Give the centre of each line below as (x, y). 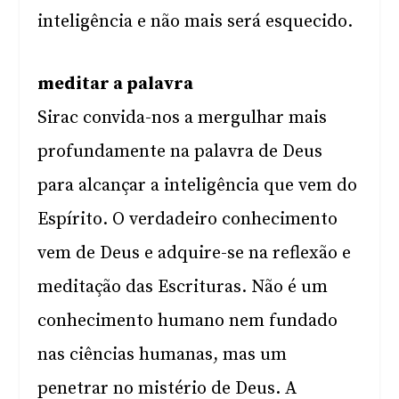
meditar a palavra (116, 84)
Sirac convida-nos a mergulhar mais (183, 118)
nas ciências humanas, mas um (163, 355)
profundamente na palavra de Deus (180, 152)
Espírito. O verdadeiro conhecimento (188, 220)
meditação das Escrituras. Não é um (183, 287)
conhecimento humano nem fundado (188, 321)
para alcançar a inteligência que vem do (198, 186)
